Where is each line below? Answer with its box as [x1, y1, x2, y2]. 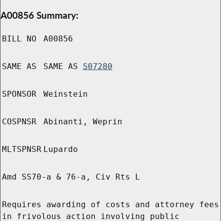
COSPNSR [2, 117, 37, 127]
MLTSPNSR [2, 145, 41, 154]
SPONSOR [2, 89, 37, 99]
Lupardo [43, 145, 78, 154]
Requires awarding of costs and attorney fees [2, 200, 219, 210]
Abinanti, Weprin [43, 117, 122, 127]
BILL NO [2, 34, 37, 44]
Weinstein [43, 89, 88, 99]
